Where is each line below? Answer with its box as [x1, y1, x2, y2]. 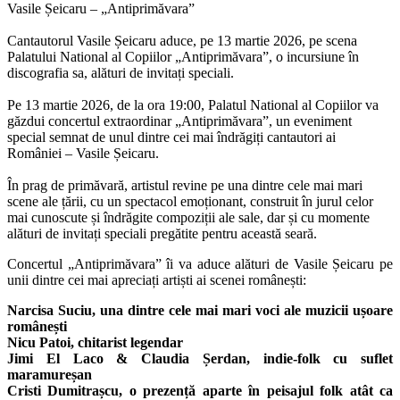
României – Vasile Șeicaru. [7, 145, 159, 161]
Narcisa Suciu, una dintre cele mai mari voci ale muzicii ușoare [7, 302, 393, 318]
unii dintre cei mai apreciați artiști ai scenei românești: [7, 271, 306, 287]
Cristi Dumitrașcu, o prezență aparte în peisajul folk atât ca [7, 382, 393, 398]
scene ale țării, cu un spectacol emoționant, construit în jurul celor [7, 193, 373, 209]
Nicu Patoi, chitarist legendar [7, 334, 183, 350]
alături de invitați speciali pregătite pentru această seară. [7, 225, 317, 241]
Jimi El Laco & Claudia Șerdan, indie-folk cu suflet [7, 350, 393, 366]
